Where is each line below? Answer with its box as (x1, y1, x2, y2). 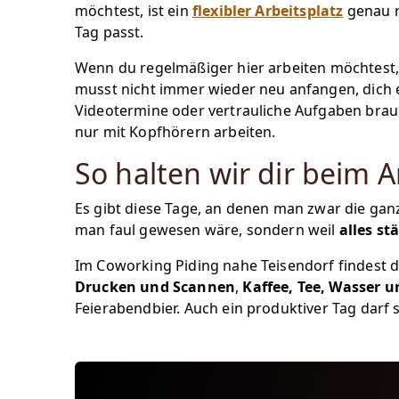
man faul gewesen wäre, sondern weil (75, 220, 339, 240)
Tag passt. (75, 22, 144, 42)
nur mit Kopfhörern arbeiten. (75, 122, 276, 142)
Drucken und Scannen (75, 277, 236, 297)
